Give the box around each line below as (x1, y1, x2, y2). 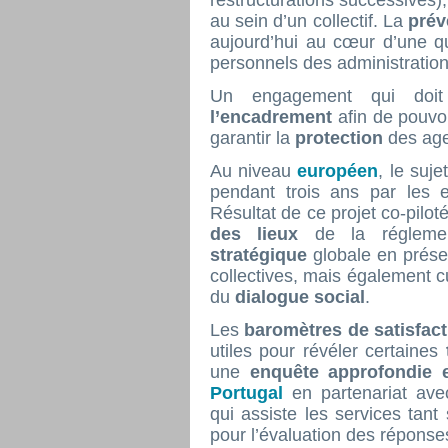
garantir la (210, 128, 295, 148)
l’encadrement (210, 107, 338, 127)
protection (295, 128, 388, 148)
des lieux (210, 224, 315, 244)
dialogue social (235, 287, 365, 307)
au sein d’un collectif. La (210, 11, 409, 31)
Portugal (210, 383, 292, 403)
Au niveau (210, 161, 298, 181)
